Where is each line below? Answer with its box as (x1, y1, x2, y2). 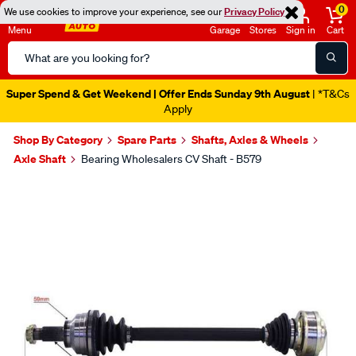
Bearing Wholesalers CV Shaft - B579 (81, 152, 261, 166)
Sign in (286, 23, 315, 37)
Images (11, 176, 86, 203)
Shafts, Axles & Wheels (192, 132, 308, 147)
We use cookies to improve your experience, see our (4, 5, 224, 18)
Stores (250, 23, 277, 37)
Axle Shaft (14, 151, 66, 166)
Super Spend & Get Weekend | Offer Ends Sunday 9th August (6, 86, 310, 101)
